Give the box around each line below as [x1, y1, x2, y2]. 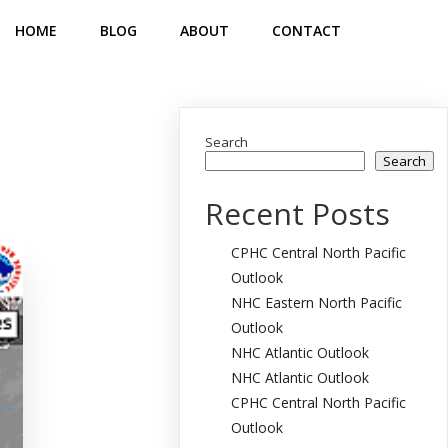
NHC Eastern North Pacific [231, 293, 403, 312]
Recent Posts [205, 193, 391, 234]
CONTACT [272, 21, 341, 40]
